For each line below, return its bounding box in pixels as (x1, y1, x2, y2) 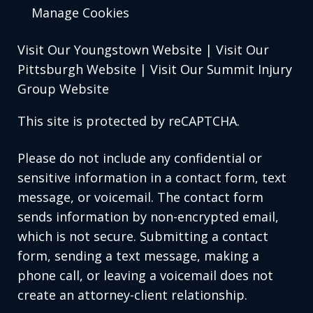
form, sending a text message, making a (17, 247, 259, 265)
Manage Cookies (31, 4, 129, 22)
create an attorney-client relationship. (17, 286, 247, 304)
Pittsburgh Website (17, 61, 136, 78)
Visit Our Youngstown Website (17, 41, 202, 59)
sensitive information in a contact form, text (17, 169, 286, 187)
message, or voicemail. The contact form (17, 189, 263, 206)
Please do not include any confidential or (17, 150, 262, 167)
